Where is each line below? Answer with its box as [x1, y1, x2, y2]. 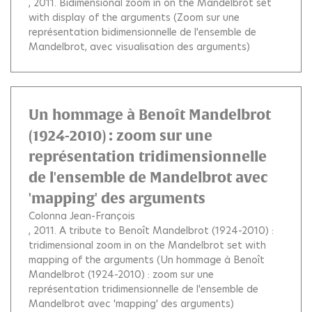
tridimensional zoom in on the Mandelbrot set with [29, 237, 266, 252]
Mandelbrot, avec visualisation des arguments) [29, 39, 250, 54]
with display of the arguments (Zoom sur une [29, 10, 240, 24]
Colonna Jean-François [29, 208, 135, 223]
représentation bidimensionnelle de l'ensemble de [29, 24, 256, 39]
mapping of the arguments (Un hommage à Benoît [29, 252, 265, 267]
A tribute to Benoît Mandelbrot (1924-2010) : [59, 223, 274, 237]
